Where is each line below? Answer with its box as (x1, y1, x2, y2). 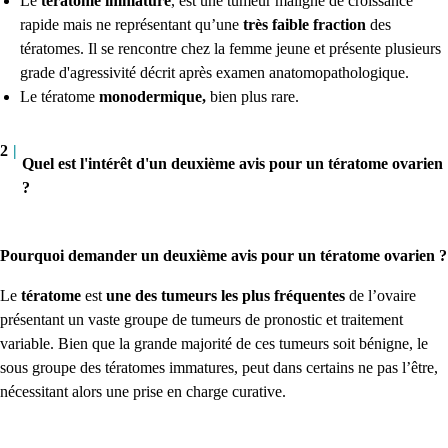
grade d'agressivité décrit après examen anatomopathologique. (20, 63, 409, 81)
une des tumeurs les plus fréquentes (106, 286, 345, 304)
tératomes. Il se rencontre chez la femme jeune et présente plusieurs (20, 39, 441, 57)
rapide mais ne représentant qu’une (20, 15, 243, 33)
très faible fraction (243, 15, 370, 33)
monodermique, (99, 87, 210, 105)
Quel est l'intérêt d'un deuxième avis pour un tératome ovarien (22, 155, 443, 173)
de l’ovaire (345, 286, 416, 304)
